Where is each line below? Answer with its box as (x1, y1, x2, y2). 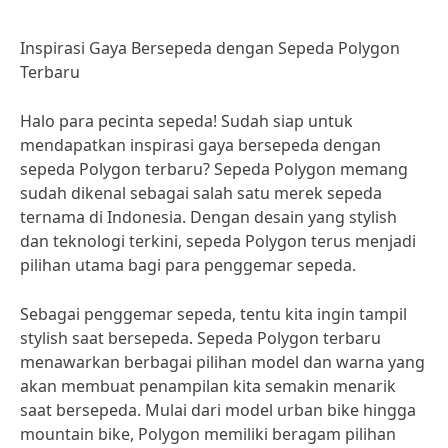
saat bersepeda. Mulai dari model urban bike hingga (20, 399, 416, 421)
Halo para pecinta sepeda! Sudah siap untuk (20, 110, 353, 132)
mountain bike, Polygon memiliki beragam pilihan (20, 423, 396, 445)
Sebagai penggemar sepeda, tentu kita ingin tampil (20, 303, 407, 325)
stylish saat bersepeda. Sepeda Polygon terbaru (20, 327, 381, 349)
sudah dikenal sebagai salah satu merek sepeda (20, 182, 382, 204)
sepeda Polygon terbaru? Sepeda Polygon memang (20, 158, 408, 180)
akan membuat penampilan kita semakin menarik (20, 375, 396, 397)
